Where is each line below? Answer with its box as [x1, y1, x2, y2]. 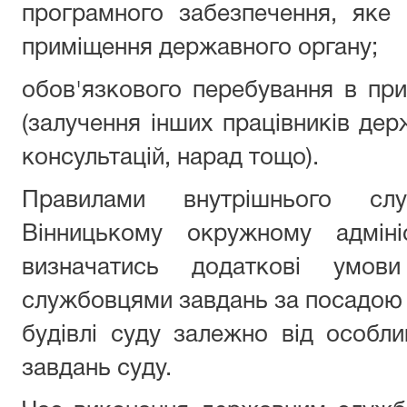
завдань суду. [22, 358, 172, 380]
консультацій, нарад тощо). [22, 147, 319, 169]
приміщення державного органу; [22, 37, 378, 59]
